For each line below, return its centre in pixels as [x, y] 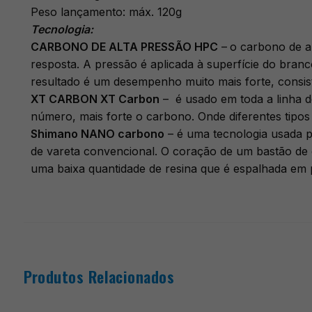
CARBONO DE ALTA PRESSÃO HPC [124, 47]
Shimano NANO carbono [97, 134]
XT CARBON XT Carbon [95, 99]
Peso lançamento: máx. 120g [106, 12]
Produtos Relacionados [99, 276]
